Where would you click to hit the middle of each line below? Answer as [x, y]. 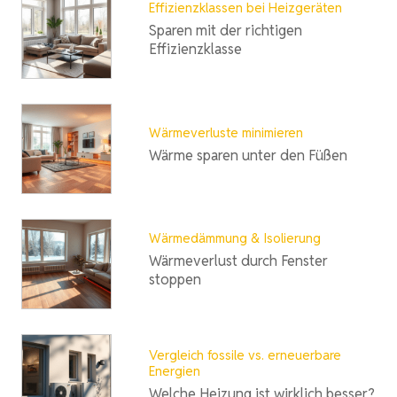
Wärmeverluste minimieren [226, 132]
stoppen [175, 280]
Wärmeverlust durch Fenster [238, 261]
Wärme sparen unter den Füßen [248, 155]
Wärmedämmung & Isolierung [235, 238]
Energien [175, 370]
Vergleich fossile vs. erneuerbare [245, 354]
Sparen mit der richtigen [226, 31]
